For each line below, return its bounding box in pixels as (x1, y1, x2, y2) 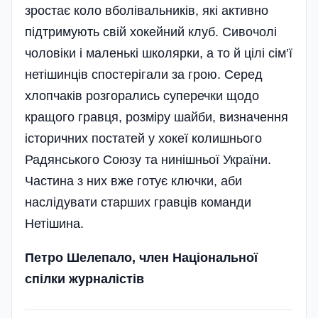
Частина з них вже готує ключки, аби (25, 174, 242, 189)
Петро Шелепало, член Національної (25, 251, 258, 265)
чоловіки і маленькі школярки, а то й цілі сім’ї (25, 46, 292, 61)
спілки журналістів (25, 272, 144, 287)
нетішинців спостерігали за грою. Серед (25, 67, 263, 82)
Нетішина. (25, 216, 84, 231)
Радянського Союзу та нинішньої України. (25, 153, 271, 168)
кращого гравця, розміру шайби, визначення (25, 110, 288, 125)
